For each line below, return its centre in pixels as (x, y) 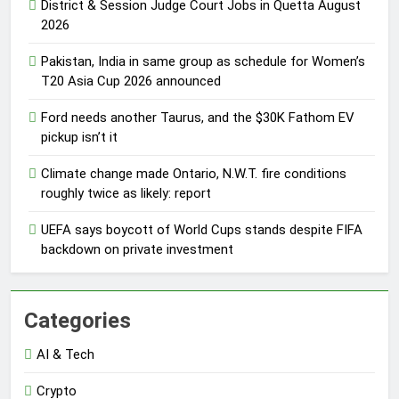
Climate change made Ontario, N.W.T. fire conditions (194, 173)
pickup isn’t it (79, 137)
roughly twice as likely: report (126, 193)
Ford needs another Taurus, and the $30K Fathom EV (198, 117)
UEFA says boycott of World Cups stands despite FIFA (202, 229)
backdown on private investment (137, 249)
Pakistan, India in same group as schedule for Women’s (203, 61)
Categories (77, 320)
